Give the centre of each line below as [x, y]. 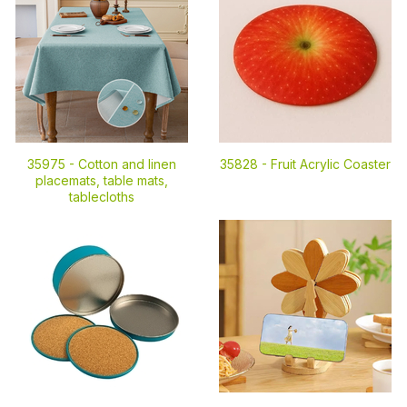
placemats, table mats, [102, 180]
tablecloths [102, 197]
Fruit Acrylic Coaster [331, 164]
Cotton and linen [127, 164]
